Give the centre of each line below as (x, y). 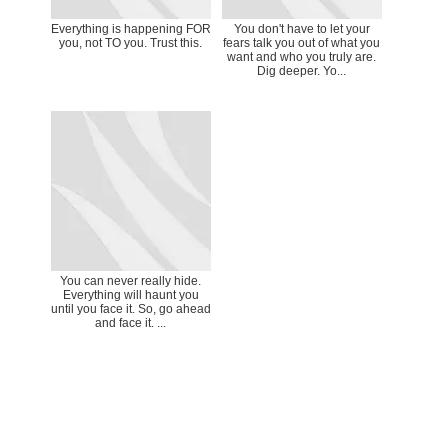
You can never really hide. (131, 280)
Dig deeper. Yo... (302, 70)
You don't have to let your (301, 28)
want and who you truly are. (302, 56)
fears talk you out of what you (302, 42)
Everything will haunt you (130, 294)
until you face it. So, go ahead (130, 308)
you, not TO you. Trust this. (131, 42)
